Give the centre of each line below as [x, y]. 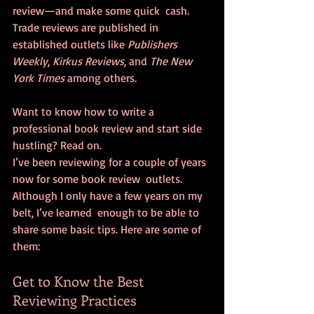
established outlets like [70, 45]
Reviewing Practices [75, 300]
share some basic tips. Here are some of [108, 230]
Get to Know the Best [80, 281]
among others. [101, 78]
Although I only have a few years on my [109, 196]
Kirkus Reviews [88, 61]
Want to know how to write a [85, 112]
